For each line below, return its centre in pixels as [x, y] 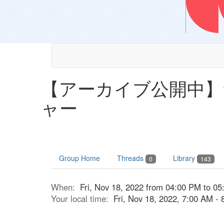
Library [185, 158]
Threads [131, 158]
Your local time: [82, 199]
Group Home [79, 158]
